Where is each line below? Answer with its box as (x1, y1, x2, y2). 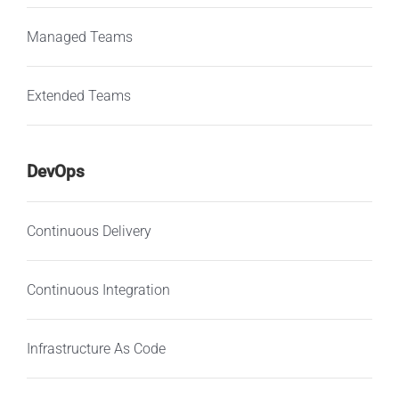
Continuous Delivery (26, 222, 151, 240)
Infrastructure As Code (26, 339, 166, 357)
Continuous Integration (26, 281, 170, 298)
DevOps (26, 161, 85, 183)
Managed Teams (26, 28, 133, 45)
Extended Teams (26, 86, 131, 104)
